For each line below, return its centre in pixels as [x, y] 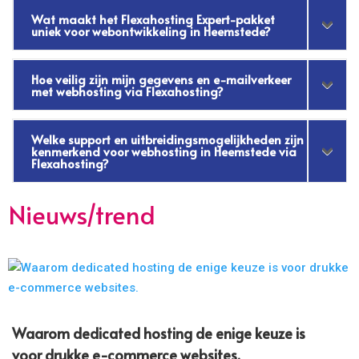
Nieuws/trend [83, 215]
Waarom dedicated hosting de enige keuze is [159, 333]
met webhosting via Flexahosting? [128, 91]
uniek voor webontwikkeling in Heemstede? [151, 31]
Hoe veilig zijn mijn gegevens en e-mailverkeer [161, 79]
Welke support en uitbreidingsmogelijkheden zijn [168, 139]
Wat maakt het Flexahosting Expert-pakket [153, 19]
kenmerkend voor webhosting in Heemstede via [164, 151]
